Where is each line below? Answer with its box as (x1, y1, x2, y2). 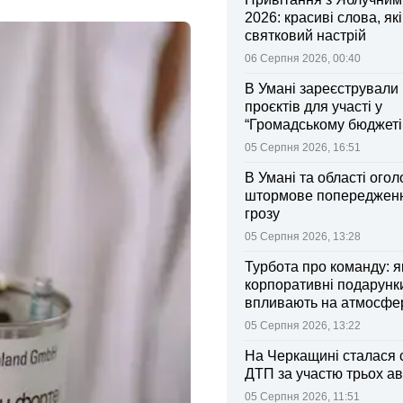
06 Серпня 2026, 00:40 (245, 52, 361, 65)
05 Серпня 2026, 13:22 (245, 319, 361, 332)
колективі (245, 313, 308, 328)
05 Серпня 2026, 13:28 (245, 230, 361, 243)
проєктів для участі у (245, 99, 382, 114)
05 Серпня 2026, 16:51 (245, 141, 361, 154)
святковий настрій (245, 28, 366, 43)
